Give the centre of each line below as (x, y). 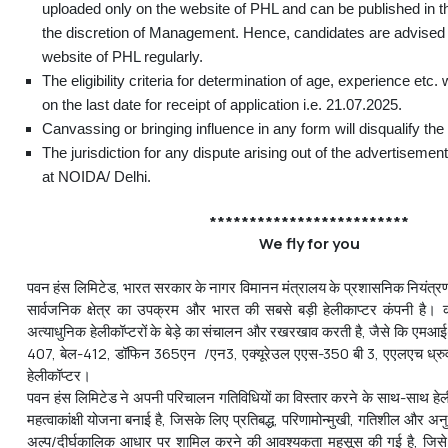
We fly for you (309, 243)
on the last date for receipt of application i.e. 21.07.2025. (222, 104)
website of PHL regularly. (122, 56)
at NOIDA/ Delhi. (96, 176)
